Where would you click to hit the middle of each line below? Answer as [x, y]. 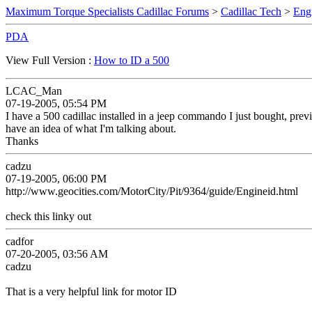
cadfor [19, 241]
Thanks [22, 141]
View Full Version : [50, 60]
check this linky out [48, 216]
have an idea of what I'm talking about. [91, 128]
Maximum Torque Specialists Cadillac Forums [107, 11]
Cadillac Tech [251, 11]
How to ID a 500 [132, 60]
